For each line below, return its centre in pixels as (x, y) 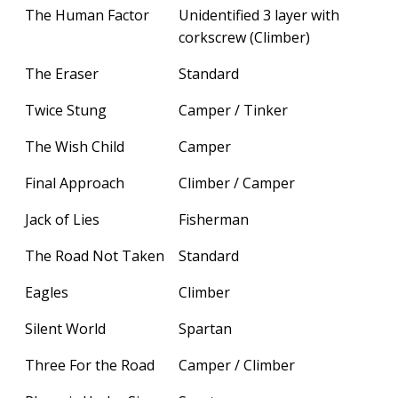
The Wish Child (75, 146)
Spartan (205, 328)
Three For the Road (90, 365)
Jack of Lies (62, 219)
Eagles (47, 292)
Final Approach (75, 183)
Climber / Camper (237, 183)
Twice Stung (66, 110)
